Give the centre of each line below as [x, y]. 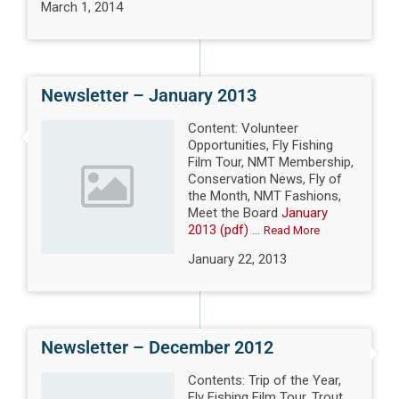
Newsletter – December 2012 [158, 347]
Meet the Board [235, 212]
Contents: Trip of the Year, [265, 380]
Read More [292, 230]
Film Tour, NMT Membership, [271, 162]
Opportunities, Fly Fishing [261, 145]
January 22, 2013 [238, 259]
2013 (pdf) [219, 229]
